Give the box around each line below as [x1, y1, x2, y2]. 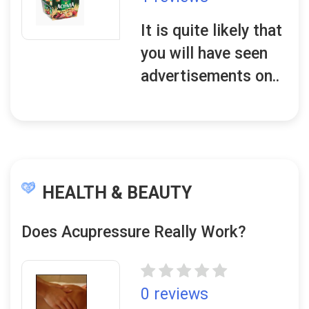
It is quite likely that [141, 21, 283, 40]
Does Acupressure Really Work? [21, 223, 246, 241]
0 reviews [141, 285, 209, 303]
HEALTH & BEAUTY [42, 183, 192, 203]
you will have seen [141, 44, 268, 63]
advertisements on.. [141, 67, 280, 86]
